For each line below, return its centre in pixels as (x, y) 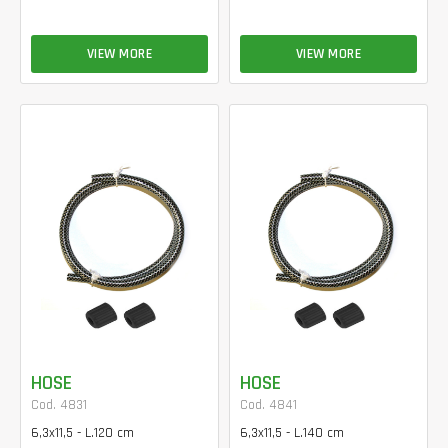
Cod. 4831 (59, 405)
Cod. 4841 (268, 405)
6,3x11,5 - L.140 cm (292, 433)
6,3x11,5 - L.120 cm (82, 433)
